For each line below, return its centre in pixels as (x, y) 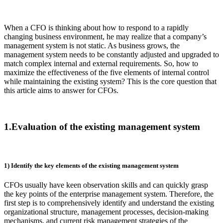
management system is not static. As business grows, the (92, 46)
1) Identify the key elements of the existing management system (91, 166)
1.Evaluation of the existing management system (102, 127)
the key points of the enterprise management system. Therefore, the (109, 194)
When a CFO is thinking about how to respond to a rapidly (96, 28)
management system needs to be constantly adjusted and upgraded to (111, 55)
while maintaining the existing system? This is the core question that (110, 82)
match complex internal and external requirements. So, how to (101, 64)
